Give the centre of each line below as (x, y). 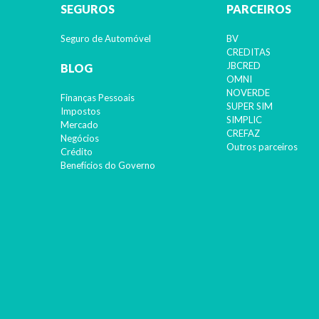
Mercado (79, 125)
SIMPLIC (244, 120)
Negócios (79, 138)
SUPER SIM (250, 106)
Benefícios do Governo (108, 165)
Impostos (80, 111)
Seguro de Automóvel (105, 38)
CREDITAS (249, 52)
